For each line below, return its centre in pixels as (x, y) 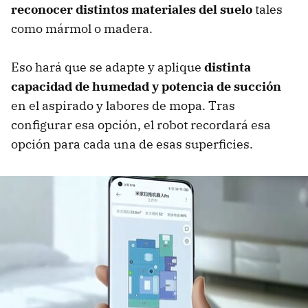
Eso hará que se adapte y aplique (108, 67)
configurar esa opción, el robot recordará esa (141, 125)
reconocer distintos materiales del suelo (132, 10)
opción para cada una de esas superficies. (132, 144)
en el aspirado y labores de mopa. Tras (123, 106)
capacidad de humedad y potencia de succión (146, 87)
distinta (228, 67)
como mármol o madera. (82, 29)
